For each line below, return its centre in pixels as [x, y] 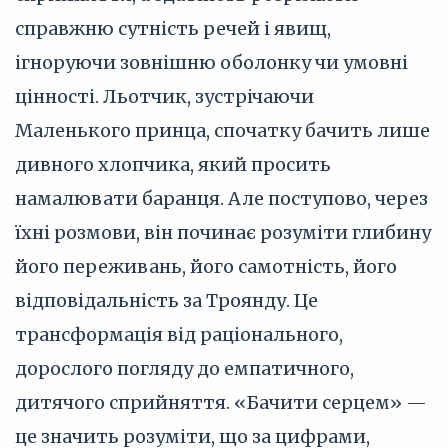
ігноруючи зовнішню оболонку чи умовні [211, 62]
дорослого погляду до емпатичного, [184, 368]
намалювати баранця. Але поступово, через [221, 198]
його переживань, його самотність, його [206, 266]
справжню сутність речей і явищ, [173, 28]
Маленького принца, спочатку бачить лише [222, 130]
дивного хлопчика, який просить [173, 164]
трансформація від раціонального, [179, 334]
